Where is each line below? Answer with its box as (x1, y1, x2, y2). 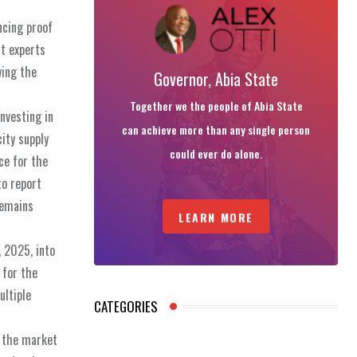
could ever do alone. (170, 145, 262, 163)
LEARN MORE (178, 209, 253, 226)
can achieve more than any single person (122, 121, 310, 139)
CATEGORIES (94, 296, 158, 317)
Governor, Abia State (154, 67, 278, 92)
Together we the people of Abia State (129, 97, 303, 115)
